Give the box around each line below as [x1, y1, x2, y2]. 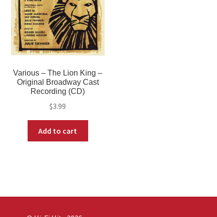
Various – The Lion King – [13, 69, 103, 77]
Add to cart [38, 125, 77, 136]
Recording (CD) [31, 87, 85, 96]
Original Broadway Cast [16, 78, 99, 87]
